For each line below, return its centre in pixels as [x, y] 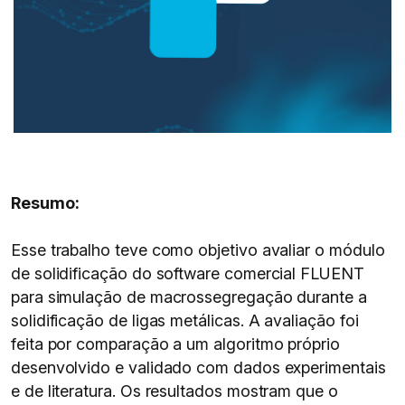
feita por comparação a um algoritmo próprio [175, 344]
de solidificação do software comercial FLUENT [188, 273]
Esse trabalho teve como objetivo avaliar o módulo [198, 250]
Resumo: [45, 203]
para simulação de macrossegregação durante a [189, 297]
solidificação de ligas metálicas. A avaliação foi [185, 320]
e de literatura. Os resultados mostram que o [174, 391]
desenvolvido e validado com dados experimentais [198, 367]
